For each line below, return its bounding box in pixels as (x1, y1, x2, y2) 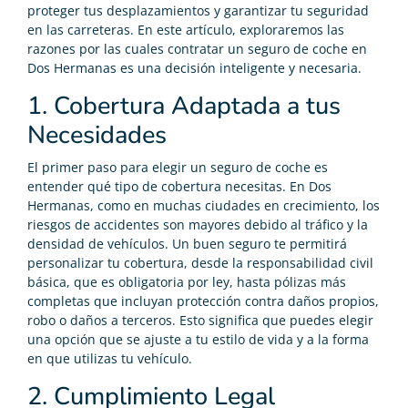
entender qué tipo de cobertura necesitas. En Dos (27, 177, 331, 195)
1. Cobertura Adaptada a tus (27, 88, 341, 123)
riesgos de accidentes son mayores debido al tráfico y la (27, 215, 368, 233)
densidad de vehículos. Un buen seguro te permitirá (27, 234, 347, 252)
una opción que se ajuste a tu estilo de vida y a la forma (27, 330, 369, 348)
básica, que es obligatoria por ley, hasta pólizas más (27, 272, 346, 291)
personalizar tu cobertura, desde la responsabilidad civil (27, 253, 373, 271)
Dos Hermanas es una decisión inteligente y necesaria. (27, 58, 362, 76)
